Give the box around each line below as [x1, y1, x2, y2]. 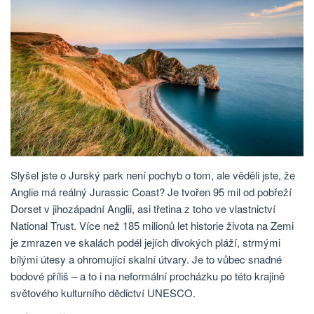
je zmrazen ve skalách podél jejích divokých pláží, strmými [11, 234, 280, 250]
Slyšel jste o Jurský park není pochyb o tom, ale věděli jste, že [11, 167, 295, 182]
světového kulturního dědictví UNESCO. [11, 285, 196, 300]
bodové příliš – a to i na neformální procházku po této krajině [11, 268, 285, 283]
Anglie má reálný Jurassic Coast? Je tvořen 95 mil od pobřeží [11, 184, 292, 199]
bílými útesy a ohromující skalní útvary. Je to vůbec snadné [11, 251, 282, 266]
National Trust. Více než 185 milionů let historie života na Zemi [11, 217, 294, 233]
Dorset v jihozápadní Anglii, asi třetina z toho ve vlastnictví [11, 200, 275, 216]
